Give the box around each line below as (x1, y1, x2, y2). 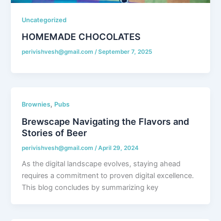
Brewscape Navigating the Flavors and (22, 115, 189, 127)
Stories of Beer (22, 127, 87, 138)
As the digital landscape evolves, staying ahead (22, 159, 181, 169)
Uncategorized (22, 16, 67, 24)
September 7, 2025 (98, 48, 152, 56)
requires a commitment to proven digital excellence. (22, 171, 194, 181)
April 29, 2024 (98, 144, 139, 151)
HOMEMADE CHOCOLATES (22, 31, 141, 42)
